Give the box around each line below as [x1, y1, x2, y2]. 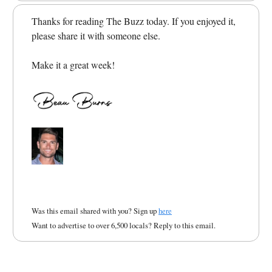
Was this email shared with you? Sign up [32, 205, 158, 217]
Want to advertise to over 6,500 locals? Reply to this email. [32, 220, 216, 231]
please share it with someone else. [32, 29, 160, 42]
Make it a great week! [32, 58, 115, 71]
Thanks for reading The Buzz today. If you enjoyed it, [32, 14, 236, 27]
